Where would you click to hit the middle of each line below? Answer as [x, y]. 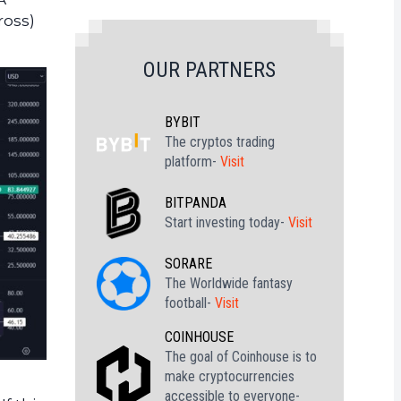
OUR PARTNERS [209, 70]
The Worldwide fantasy [229, 283]
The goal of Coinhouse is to [241, 357]
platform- [192, 162]
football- [190, 303]
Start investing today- [226, 222]
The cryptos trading [220, 142]
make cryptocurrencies [230, 376]
